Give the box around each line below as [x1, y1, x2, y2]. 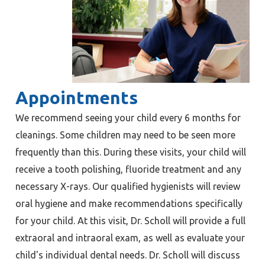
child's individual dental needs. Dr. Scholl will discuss [15, 249, 240, 260]
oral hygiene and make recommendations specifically [15, 198, 243, 209]
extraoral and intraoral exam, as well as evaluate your [15, 232, 245, 243]
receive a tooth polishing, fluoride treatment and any [15, 163, 241, 174]
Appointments [15, 87, 138, 108]
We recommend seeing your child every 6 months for [15, 112, 241, 123]
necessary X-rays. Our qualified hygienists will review [15, 180, 240, 192]
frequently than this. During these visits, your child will [15, 146, 246, 157]
